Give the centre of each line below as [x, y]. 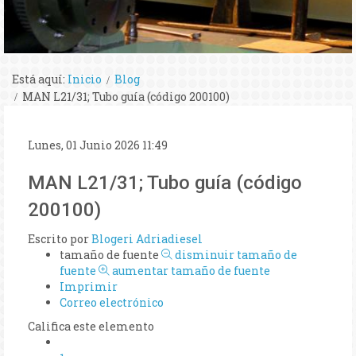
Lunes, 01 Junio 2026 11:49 [98, 145]
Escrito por [60, 238]
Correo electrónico [112, 302]
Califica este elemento [91, 326]
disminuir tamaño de [236, 254]
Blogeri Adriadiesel [147, 238]
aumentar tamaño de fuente [191, 270]
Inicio [85, 79]
